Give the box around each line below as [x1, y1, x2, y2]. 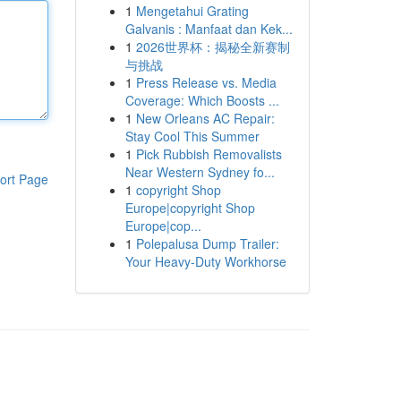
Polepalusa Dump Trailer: [135, 235, 279, 252]
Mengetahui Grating [135, 2, 249, 20]
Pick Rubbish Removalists [135, 145, 282, 163]
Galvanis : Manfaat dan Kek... [124, 20, 293, 38]
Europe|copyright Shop [124, 199, 255, 217]
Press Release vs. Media [135, 73, 277, 91]
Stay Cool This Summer [124, 127, 260, 145]
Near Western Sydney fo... [124, 163, 275, 181]
